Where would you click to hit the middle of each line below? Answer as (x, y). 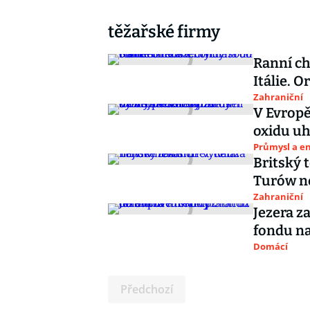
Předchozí (147, 289)
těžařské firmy (164, 32)
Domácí (271, 246)
